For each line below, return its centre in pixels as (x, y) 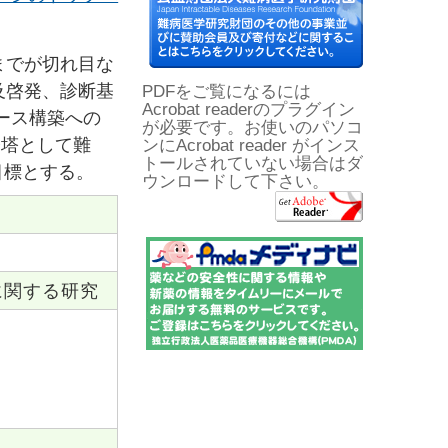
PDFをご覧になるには (226, 92)
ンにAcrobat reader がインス (250, 146)
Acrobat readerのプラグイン (248, 110)
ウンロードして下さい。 (235, 182)
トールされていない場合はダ (252, 164)
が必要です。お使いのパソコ (252, 128)
